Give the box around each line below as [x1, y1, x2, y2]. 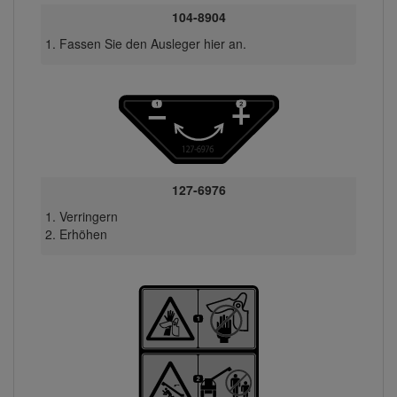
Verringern [58, 206, 118, 225]
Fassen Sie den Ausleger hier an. [58, 34, 246, 52]
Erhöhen [58, 224, 107, 243]
